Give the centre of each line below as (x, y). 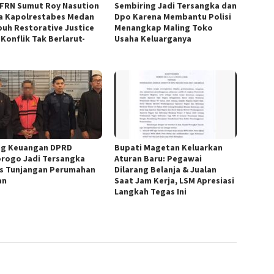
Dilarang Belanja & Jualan (166, 170)
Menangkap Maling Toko (164, 28)
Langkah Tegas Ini (153, 192)
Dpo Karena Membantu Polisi (173, 17)
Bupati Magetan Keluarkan (169, 148)
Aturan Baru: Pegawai (158, 159)
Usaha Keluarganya (154, 39)
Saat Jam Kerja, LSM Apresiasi (175, 181)
